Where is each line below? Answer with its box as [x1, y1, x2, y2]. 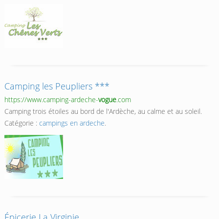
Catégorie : [4, 118, 39, 128]
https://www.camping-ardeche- [4, 95, 98, 105]
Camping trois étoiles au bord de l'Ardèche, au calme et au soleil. [4, 107, 202, 116]
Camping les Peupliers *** [4, 80, 109, 92]
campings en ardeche [39, 118, 105, 128]
